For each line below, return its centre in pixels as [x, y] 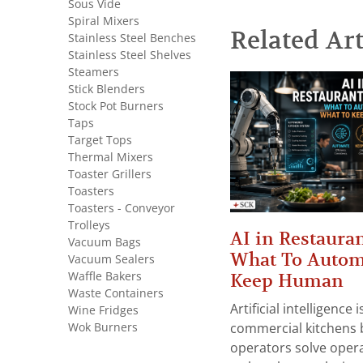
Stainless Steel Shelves [130, 55]
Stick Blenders [107, 89]
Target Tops [100, 140]
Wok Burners [103, 327]
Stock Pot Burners [116, 106]
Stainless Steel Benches [132, 38]
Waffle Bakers [105, 276]
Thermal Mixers [111, 157]
